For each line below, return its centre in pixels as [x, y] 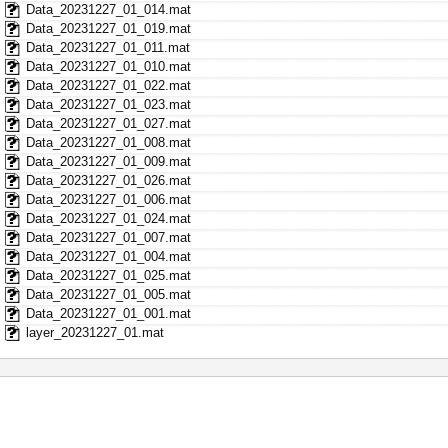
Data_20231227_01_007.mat [108, 237]
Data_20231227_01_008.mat [108, 142]
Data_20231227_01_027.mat [108, 123]
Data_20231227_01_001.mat [108, 313]
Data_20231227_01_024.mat [108, 218]
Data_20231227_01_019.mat [108, 28]
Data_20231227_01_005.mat [108, 294]
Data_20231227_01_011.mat [107, 47]
